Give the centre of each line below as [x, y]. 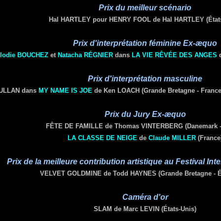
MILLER [184, 138]
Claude [160, 138]
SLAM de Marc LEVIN [127, 209]
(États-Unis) [178, 209]
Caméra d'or [145, 197]
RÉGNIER [98, 55]
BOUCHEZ [33, 55]
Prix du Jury [127, 114]
